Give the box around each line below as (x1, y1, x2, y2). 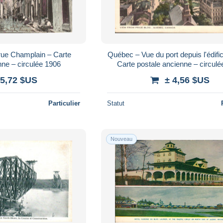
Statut (107, 99, 125, 107)
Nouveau (111, 135, 133, 142)
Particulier (48, 99, 81, 107)
